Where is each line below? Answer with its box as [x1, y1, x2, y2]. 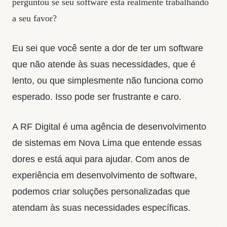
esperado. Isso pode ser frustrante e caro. [12, 92, 181, 102]
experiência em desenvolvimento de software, [12, 170, 197, 181]
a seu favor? [12, 13, 57, 24]
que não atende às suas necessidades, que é [12, 59, 196, 70]
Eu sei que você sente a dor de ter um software [12, 43, 203, 54]
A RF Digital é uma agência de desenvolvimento [12, 122, 206, 132]
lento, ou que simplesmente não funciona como [12, 75, 203, 86]
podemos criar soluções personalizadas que [12, 186, 190, 197]
